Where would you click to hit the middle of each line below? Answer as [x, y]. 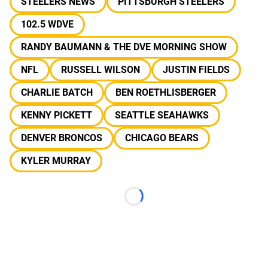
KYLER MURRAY [56, 161]
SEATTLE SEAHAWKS [162, 115]
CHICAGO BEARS [162, 138]
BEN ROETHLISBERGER [166, 92]
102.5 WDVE [47, 24]
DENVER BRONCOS [62, 138]
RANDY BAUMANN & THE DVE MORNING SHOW [124, 47]
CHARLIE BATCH [57, 92]
